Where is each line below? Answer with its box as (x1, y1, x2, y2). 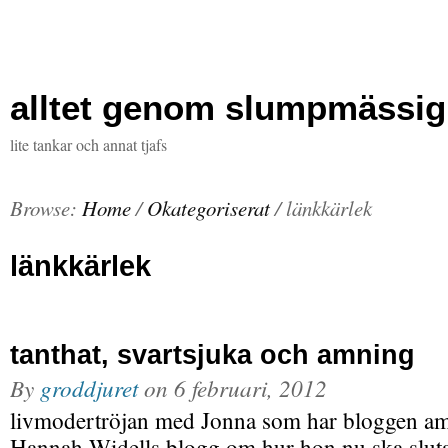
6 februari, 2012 (174, 372, 327, 403)
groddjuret (40, 372, 138, 403)
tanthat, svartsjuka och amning (10, 339, 415, 370)
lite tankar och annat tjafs (10, 134, 167, 155)
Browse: (10, 194, 77, 222)
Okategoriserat (147, 194, 270, 222)
